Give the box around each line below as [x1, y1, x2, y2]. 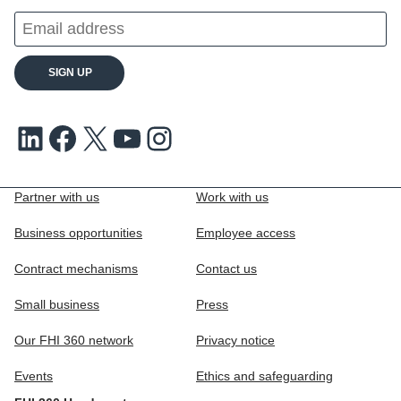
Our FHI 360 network [14, 333, 133, 348]
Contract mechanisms [14, 261, 138, 277]
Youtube [110, 118, 128, 156]
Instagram [142, 118, 169, 156]
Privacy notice [196, 333, 275, 348]
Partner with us [14, 190, 99, 205]
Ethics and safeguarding [196, 369, 333, 384]
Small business [14, 297, 99, 312]
